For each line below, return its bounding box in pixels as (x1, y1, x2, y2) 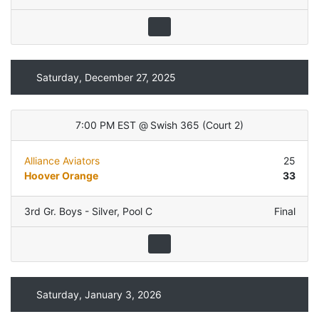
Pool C (122, 205, 152, 218)
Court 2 (205, 119, 240, 132)
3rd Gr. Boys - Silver (23, 205, 117, 218)
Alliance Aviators (23, 155, 100, 167)
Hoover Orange (23, 169, 98, 182)
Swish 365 (150, 119, 200, 132)
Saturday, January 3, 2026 (36, 288, 162, 300)
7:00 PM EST (75, 119, 137, 132)
